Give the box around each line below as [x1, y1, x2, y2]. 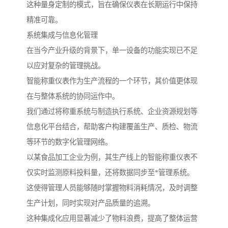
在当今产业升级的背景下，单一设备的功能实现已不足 [26, 46, 197, 55]
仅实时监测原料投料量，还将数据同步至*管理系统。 [26, 168, 194, 177]
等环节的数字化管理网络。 [26, 138, 112, 147]
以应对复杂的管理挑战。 [26, 62, 105, 70]
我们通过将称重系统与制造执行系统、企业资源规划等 [26, 107, 197, 116]
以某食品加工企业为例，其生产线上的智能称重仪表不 [26, 153, 197, 162]
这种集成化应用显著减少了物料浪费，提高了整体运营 [26, 214, 197, 223]
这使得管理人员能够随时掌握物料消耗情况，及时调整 [26, 184, 197, 192]
